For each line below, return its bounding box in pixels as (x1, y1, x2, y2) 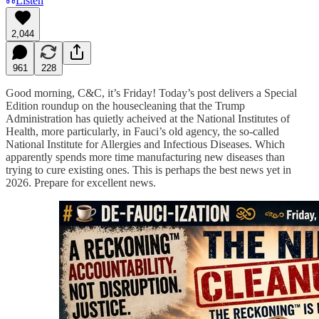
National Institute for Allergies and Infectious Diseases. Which (6, 137, 285, 150)
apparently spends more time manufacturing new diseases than (6, 150, 285, 163)
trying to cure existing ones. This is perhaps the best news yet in (6, 163, 291, 176)
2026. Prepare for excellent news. (6, 176, 156, 189)
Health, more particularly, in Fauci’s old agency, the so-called (6, 125, 279, 137)
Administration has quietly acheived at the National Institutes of (6, 112, 290, 125)
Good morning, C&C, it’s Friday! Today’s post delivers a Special (6, 86, 297, 99)
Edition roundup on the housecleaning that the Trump (6, 99, 245, 112)
